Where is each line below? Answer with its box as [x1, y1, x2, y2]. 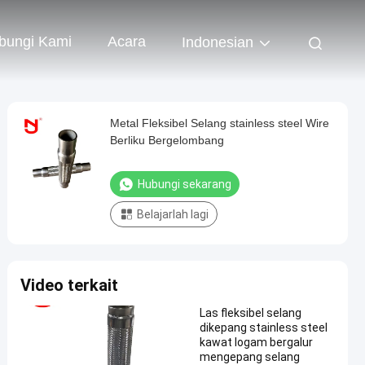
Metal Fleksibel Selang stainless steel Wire [110, 117, 329, 130]
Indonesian [182, 34, 253, 51]
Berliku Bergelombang [110, 134, 224, 147]
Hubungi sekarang [138, 178, 231, 191]
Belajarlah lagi [137, 208, 209, 221]
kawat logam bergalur [200, 336, 313, 349]
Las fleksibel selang [200, 306, 301, 319]
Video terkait [20, 275, 118, 295]
